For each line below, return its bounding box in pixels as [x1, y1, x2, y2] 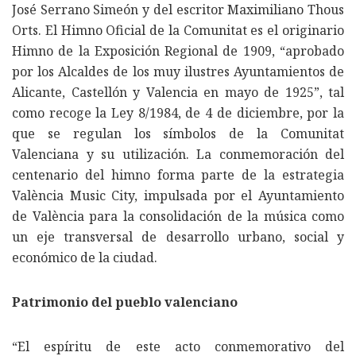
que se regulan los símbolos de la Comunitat [12, 124, 344, 142]
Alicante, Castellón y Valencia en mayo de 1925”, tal [12, 83, 344, 101]
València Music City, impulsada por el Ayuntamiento [12, 186, 344, 204]
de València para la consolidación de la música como [12, 207, 344, 225]
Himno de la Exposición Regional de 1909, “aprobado [12, 41, 344, 60]
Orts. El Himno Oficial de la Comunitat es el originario [12, 21, 344, 39]
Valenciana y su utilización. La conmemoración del [12, 145, 344, 163]
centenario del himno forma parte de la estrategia [12, 165, 344, 184]
